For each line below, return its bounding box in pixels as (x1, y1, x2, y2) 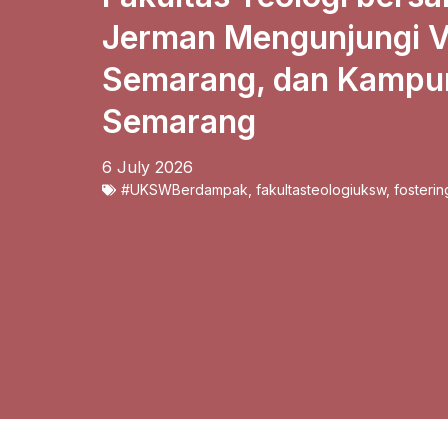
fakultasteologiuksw (256, 180, 386, 198)
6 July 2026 (102, 156, 193, 177)
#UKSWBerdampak (121, 180, 248, 198)
